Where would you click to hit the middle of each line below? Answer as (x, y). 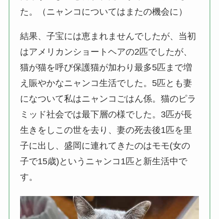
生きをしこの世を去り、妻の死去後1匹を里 (106, 130)
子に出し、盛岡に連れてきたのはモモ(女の (105, 145)
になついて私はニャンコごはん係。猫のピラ (108, 99)
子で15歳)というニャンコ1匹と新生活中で (104, 161)
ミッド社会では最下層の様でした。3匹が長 (106, 114)
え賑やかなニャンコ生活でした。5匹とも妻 (106, 83)
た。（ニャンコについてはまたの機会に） (104, 11)
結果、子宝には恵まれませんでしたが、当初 (108, 36)
